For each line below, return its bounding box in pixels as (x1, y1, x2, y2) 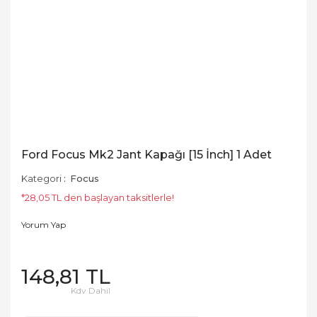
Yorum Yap (21, 219, 66, 230)
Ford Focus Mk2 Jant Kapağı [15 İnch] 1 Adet (21, 148, 272, 161)
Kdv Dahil (71, 285, 110, 296)
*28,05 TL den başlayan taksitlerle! (21, 192, 174, 203)
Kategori (21, 173, 62, 184)
